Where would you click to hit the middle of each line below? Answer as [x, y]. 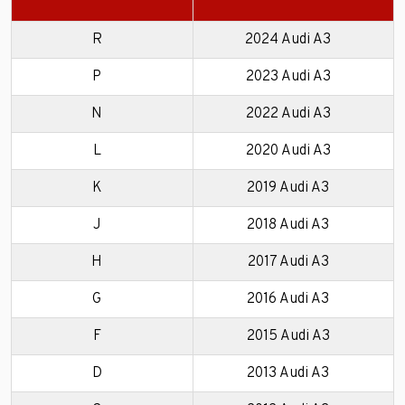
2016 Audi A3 [288, 300]
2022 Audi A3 [288, 114]
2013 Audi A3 [288, 374]
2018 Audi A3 [288, 226]
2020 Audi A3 [288, 151]
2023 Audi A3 [288, 77]
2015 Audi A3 [288, 337]
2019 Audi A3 [288, 188]
